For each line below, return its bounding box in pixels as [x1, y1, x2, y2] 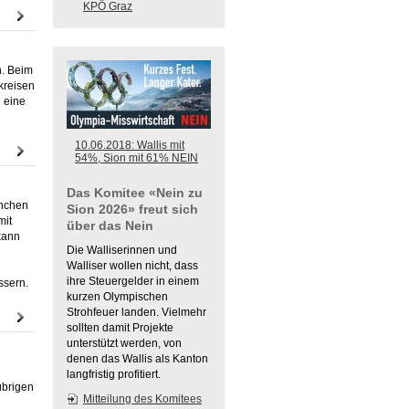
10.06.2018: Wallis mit [75, 139, 184, 152]
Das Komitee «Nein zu [67, 185, 203, 200]
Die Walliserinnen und [67, 244, 177, 257]
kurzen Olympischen [67, 290, 168, 303]
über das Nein [67, 218, 153, 233]
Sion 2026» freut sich [67, 202, 198, 216]
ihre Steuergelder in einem [67, 275, 199, 288]
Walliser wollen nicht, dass [67, 259, 198, 272]
